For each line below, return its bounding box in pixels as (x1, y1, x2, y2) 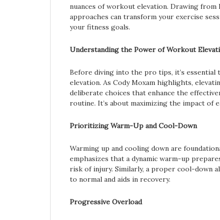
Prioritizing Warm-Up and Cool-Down (70, 121, 197, 130)
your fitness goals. (70, 23, 130, 31)
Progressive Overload (70, 197, 142, 206)
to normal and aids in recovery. (70, 175, 170, 184)
